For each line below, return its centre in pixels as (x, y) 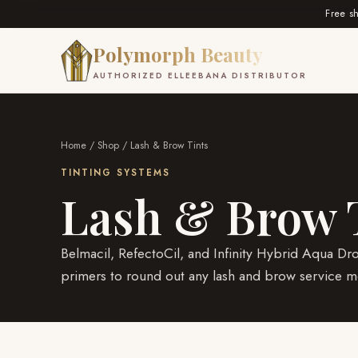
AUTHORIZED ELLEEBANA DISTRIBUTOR (200, 76)
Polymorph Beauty (178, 54)
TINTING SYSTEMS (116, 173)
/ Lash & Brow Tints (163, 145)
